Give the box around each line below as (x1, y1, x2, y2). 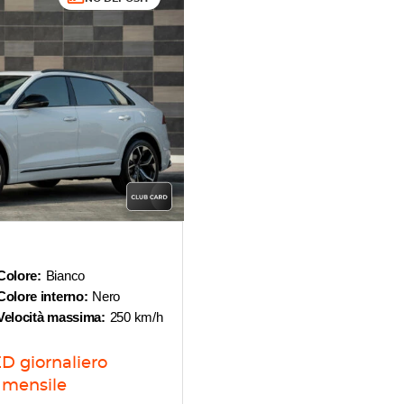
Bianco (45, 268, 85, 283)
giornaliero (19, 355, 107, 372)
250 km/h (109, 309, 163, 325)
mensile (2, 378, 67, 394)
